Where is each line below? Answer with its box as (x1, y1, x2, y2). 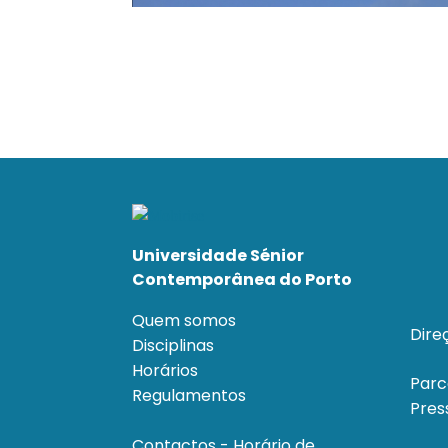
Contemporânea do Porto (132, 268, 352, 292)
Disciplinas (132, 334, 214, 358)
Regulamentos (132, 384, 246, 408)
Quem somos (132, 309, 240, 333)
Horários (132, 359, 198, 383)
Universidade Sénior (132, 244, 304, 268)
